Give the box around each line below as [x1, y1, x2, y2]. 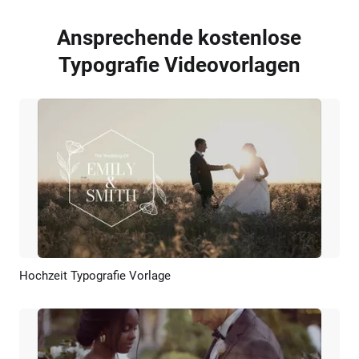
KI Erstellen [190, 272, 246, 284]
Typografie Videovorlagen [58, 53, 301, 77]
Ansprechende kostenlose [57, 26, 302, 50]
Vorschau [113, 272, 162, 284]
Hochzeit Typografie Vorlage [19, 268, 171, 283]
